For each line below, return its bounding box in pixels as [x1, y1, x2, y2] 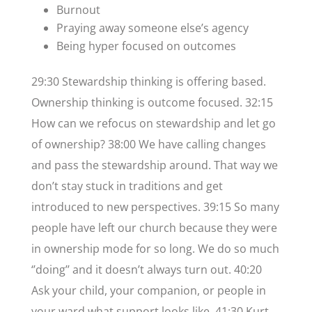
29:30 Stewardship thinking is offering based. [31, 74, 266, 90]
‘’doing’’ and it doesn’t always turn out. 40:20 [31, 262, 262, 278]
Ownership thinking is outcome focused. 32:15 [31, 95, 273, 111]
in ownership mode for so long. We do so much [31, 241, 279, 257]
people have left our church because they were [31, 220, 277, 236]
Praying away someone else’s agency [56, 20, 249, 36]
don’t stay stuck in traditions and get [31, 178, 223, 194]
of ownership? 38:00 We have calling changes [31, 136, 266, 153]
